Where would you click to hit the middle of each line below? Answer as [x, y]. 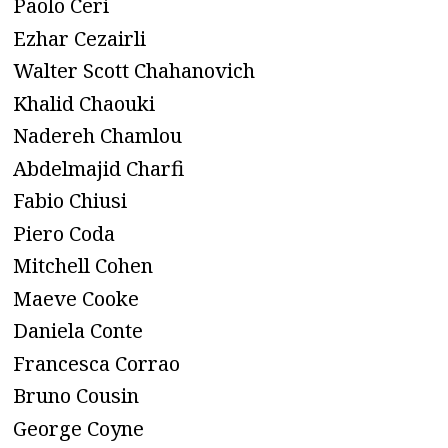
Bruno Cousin [76, 396]
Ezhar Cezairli [79, 38]
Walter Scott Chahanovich [134, 71]
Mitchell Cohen [83, 266]
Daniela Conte [78, 331]
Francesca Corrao [96, 363]
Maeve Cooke [76, 298]
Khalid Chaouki [84, 103]
